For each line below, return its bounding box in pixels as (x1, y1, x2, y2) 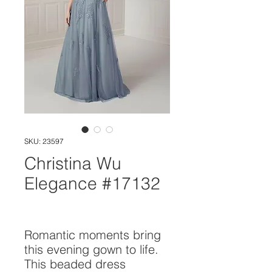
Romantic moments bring (24, 227, 161, 242)
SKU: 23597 (24, 137, 64, 146)
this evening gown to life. (24, 242, 158, 257)
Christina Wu (24, 153, 121, 174)
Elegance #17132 (24, 173, 160, 194)
